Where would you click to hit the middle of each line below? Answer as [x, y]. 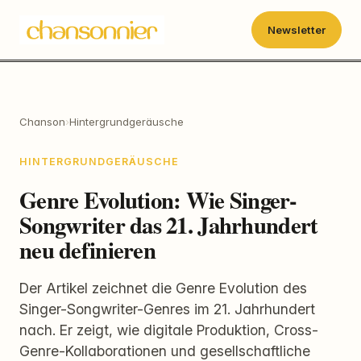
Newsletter [296, 29]
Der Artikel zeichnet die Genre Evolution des [163, 288]
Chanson [42, 122]
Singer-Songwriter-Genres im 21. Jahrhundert [167, 309]
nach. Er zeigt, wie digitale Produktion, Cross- [169, 330]
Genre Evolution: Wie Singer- [158, 199]
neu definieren [87, 249]
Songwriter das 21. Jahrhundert [169, 224]
